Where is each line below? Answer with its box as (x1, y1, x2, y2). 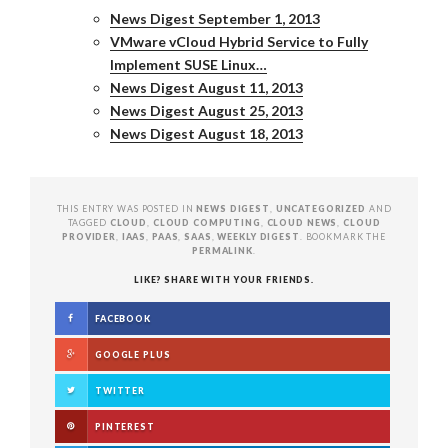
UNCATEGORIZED (275, 203, 366, 214)
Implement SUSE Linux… (110, 56, 267, 73)
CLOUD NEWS (266, 217, 338, 228)
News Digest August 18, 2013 (110, 125, 303, 142)
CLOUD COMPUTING (152, 217, 261, 228)
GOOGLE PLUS (95, 349, 171, 360)
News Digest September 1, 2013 (110, 10, 320, 27)
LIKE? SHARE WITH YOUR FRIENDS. (133, 274, 315, 285)
